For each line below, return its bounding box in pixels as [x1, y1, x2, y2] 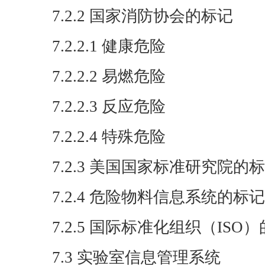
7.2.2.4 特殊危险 [52, 128, 166, 146]
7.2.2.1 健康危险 [52, 37, 166, 55]
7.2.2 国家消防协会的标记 [52, 7, 233, 25]
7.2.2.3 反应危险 [52, 98, 166, 115]
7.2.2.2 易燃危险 [52, 67, 166, 85]
